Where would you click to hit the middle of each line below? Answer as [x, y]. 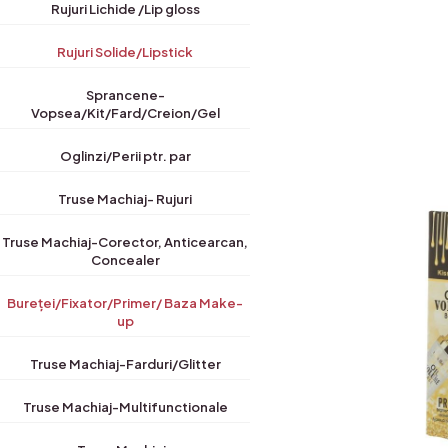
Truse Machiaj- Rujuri [125, 199]
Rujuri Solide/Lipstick [125, 52]
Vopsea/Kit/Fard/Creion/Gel [125, 113]
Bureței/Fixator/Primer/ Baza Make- [125, 303]
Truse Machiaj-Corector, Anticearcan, [125, 242]
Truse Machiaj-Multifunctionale [125, 407]
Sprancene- [125, 95]
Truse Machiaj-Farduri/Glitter [125, 364]
